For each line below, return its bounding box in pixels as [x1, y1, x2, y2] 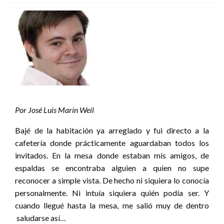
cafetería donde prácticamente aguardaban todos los [15, 137, 209, 147]
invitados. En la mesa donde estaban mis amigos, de [15, 150, 209, 160]
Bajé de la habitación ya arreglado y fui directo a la [15, 125, 209, 135]
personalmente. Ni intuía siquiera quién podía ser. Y [15, 187, 209, 197]
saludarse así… [15, 212, 66, 222]
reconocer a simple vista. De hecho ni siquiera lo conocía [15, 175, 209, 185]
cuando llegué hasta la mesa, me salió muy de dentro [15, 200, 209, 210]
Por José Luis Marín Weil [15, 104, 94, 114]
